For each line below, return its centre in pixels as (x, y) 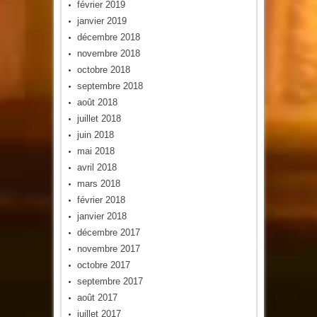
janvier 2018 (102, 216)
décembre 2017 (108, 232)
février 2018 (101, 200)
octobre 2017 (103, 265)
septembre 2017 (110, 281)
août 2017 (97, 297)
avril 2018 (97, 167)
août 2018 (97, 102)
